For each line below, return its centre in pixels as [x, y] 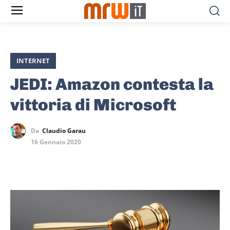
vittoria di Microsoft [93, 105]
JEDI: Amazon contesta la [112, 84]
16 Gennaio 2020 [56, 142]
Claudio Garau [64, 131]
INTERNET [33, 61]
